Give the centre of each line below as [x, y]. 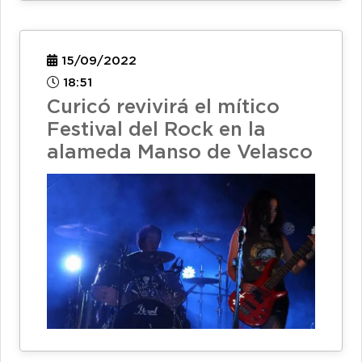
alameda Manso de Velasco [180, 153]
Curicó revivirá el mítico [163, 108]
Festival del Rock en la [156, 130]
